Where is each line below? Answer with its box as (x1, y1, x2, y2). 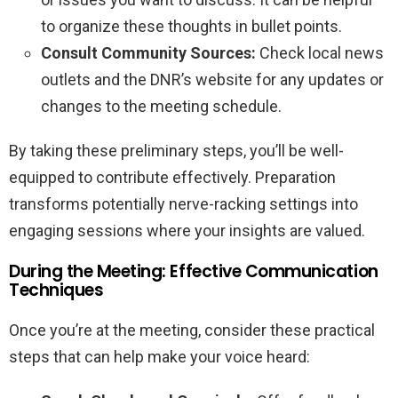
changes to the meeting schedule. (41, 96, 282, 115)
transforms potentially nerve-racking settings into (9, 194, 358, 213)
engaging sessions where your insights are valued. (9, 220, 365, 240)
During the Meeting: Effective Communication (9, 259, 378, 283)
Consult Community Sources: (41, 43, 256, 62)
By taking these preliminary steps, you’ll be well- (9, 140, 344, 160)
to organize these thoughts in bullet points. (41, 16, 342, 36)
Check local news (256, 43, 384, 62)
